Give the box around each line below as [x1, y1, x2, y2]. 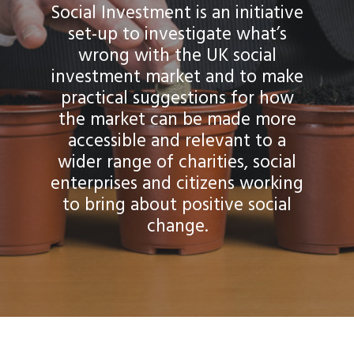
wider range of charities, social [58, 149, 296, 179]
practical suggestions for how [60, 85, 294, 115]
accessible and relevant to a [68, 127, 286, 157]
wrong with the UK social [77, 42, 277, 72]
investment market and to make [51, 63, 303, 93]
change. [146, 213, 208, 243]
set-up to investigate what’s [67, 21, 287, 51]
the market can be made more [58, 106, 296, 136]
